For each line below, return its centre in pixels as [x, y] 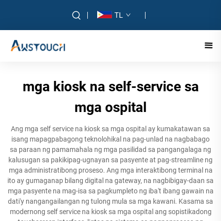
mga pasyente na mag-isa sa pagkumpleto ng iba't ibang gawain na [110, 191]
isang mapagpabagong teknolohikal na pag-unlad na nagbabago [110, 139]
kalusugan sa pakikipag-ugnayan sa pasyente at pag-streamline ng [110, 160]
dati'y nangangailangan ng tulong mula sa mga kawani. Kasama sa [110, 201]
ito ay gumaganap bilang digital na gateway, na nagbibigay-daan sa [110, 181]
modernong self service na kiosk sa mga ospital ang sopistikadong [110, 212]
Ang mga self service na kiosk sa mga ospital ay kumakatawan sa [110, 129]
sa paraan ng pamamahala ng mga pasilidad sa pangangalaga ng [110, 149]
